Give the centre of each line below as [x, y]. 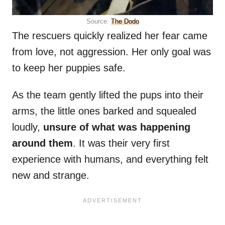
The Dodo [125, 22]
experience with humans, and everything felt [110, 159]
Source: [98, 22]
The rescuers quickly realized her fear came [110, 36]
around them [42, 143]
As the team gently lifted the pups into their [108, 95]
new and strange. [51, 176]
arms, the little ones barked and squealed [104, 111]
